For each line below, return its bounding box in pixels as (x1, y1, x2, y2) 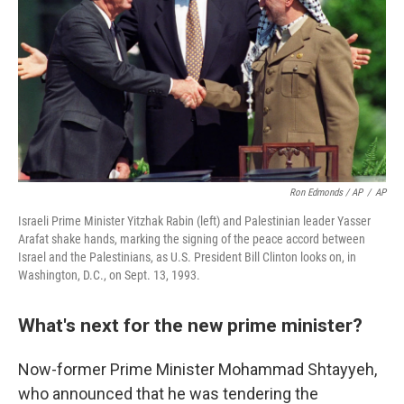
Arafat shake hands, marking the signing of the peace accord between (18, 232, 365, 246)
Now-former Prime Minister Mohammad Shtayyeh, (18, 360, 377, 379)
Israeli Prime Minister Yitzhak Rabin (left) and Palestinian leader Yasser (18, 214, 371, 228)
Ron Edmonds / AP (289, 187, 363, 198)
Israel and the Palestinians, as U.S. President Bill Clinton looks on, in (18, 250, 356, 264)
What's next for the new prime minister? (18, 314, 363, 336)
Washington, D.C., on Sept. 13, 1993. (18, 268, 200, 282)
